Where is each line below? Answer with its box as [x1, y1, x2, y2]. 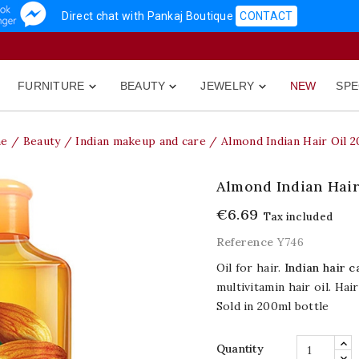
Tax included [263, 210, 333, 224]
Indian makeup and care [75, 134, 207, 148]
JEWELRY [200, 79, 255, 92]
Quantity [216, 341, 264, 356]
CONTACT [240, 10, 293, 22]
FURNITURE [17, 79, 85, 92]
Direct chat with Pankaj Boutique [62, 10, 236, 22]
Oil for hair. [216, 260, 281, 275]
